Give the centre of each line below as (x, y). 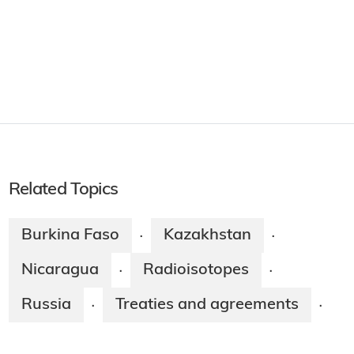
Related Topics (63, 190)
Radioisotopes (196, 271)
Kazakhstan (207, 236)
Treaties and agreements (207, 305)
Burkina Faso (70, 236)
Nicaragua (60, 271)
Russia (46, 305)
